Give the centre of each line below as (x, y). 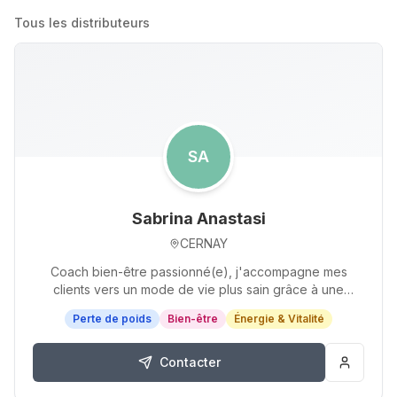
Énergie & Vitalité (279, 319)
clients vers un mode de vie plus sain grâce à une (198, 289)
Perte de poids (112, 319)
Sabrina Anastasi (198, 218)
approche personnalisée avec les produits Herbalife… (198, 307)
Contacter (190, 362)
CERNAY (204, 243)
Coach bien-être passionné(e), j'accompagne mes (198, 272)
